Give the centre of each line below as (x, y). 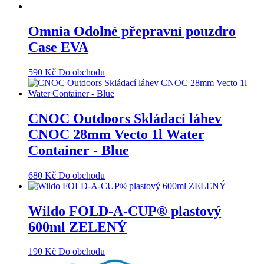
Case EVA (58, 47)
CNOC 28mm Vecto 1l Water (116, 134)
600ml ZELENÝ (77, 227)
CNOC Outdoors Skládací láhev (125, 118)
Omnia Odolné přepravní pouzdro (132, 31)
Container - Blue (79, 150)
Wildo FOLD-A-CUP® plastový (125, 211)
